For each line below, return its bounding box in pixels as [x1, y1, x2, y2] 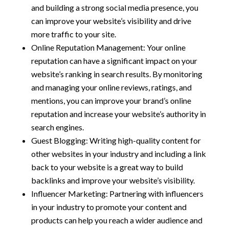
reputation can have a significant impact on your [31, 56, 197, 66]
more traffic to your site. [31, 29, 116, 39]
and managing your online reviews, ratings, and [31, 82, 192, 93]
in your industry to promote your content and [31, 202, 187, 212]
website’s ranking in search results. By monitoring [31, 69, 202, 79]
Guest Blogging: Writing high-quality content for [31, 135, 201, 146]
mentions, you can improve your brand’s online [31, 96, 191, 106]
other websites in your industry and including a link [31, 149, 206, 159]
